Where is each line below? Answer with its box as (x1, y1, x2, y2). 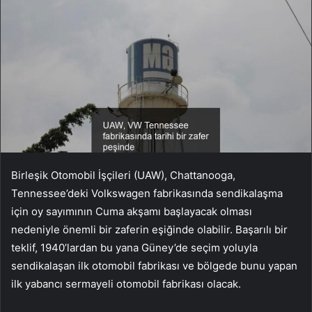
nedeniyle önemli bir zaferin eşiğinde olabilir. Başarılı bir (11, 223, 288, 237)
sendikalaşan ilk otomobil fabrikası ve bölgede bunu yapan (11, 259, 297, 273)
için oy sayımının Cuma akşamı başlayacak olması (11, 205, 252, 219)
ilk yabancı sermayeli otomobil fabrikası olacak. (11, 277, 241, 291)
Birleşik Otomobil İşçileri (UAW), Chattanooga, (11, 169, 235, 182)
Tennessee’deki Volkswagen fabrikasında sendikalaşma (11, 187, 283, 201)
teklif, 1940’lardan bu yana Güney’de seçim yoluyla (11, 241, 258, 255)
